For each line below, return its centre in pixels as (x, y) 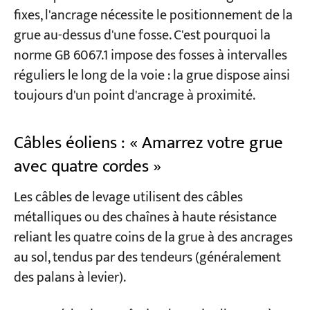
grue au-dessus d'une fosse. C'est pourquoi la (142, 35)
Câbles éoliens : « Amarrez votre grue (148, 143)
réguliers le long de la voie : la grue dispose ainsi (152, 75)
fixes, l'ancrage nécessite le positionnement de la (153, 15)
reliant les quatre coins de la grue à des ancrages (153, 237)
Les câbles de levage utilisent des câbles (128, 197)
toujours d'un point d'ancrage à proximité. (134, 95)
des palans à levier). (70, 277)
